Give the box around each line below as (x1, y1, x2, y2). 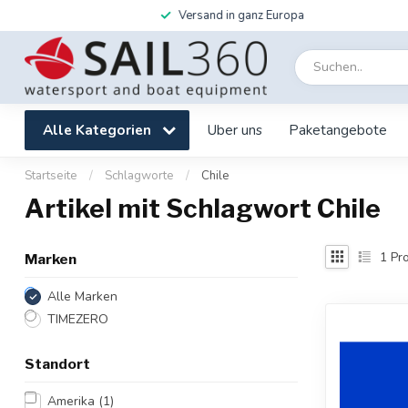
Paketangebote (289, 120, 387, 139)
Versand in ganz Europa (167, 7, 292, 24)
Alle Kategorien (43, 120, 155, 139)
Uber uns (208, 120, 262, 139)
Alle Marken (47, 288, 117, 305)
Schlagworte (105, 168, 174, 184)
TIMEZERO (47, 311, 108, 328)
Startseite (25, 168, 77, 184)
